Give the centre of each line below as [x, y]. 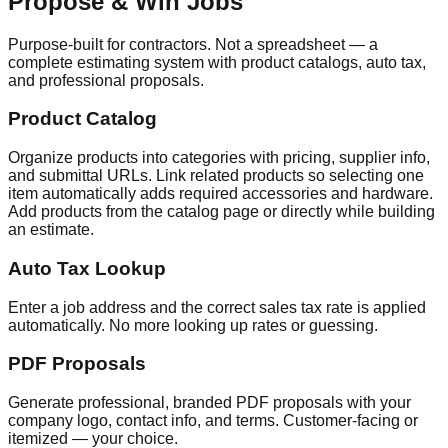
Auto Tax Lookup [87, 268]
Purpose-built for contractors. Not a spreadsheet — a [193, 44]
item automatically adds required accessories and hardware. [220, 194]
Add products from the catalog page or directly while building [221, 212]
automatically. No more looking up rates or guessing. [193, 325]
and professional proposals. [106, 80]
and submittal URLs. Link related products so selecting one [216, 176]
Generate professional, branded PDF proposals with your [209, 402]
